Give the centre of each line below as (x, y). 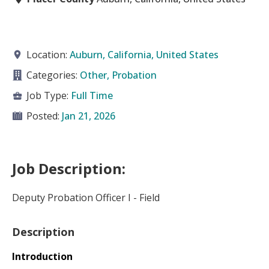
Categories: (53, 75)
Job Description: (69, 168)
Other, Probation (134, 75)
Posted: (44, 116)
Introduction (42, 256)
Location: (48, 55)
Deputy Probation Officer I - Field (86, 197)
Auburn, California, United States (144, 55)
